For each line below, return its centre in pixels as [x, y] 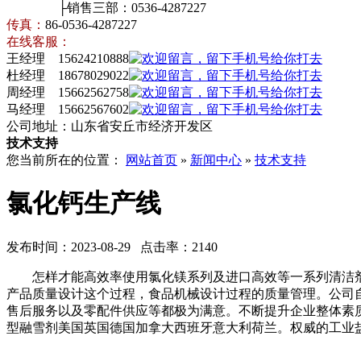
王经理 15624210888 [68, 58]
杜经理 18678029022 [68, 75]
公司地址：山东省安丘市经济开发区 [110, 126]
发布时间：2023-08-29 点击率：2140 [112, 247]
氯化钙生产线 [84, 203]
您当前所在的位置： [66, 160]
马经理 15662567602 [68, 109]
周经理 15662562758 [68, 92]
